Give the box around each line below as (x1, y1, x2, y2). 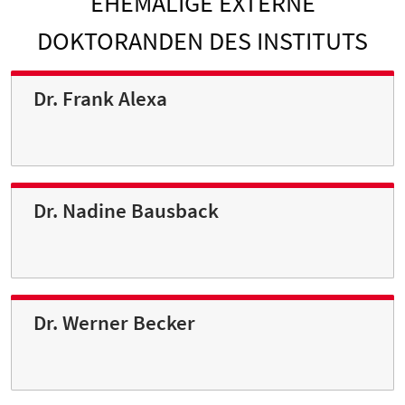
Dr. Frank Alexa (33, 86, 167, 112)
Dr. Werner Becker (33, 310, 195, 336)
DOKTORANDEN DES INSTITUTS (37, 24, 368, 58)
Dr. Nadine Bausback (33, 198, 219, 224)
